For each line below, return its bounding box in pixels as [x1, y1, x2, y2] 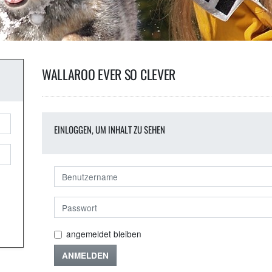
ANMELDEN [61, 249, 109, 261]
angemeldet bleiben [66, 227, 141, 240]
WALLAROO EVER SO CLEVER [41, 64, 176, 84]
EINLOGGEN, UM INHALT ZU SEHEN [53, 123, 165, 136]
